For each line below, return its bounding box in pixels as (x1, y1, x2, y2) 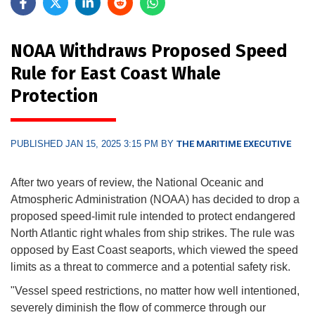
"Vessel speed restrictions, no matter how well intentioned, (11, 284, 300, 297)
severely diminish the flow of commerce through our (11, 301, 266, 314)
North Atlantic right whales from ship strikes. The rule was (11, 226, 295, 239)
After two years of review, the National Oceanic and (11, 176, 264, 188)
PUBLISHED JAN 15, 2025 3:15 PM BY (11, 138, 176, 149)
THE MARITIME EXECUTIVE (176, 138, 291, 149)
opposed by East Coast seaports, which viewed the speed (11, 243, 298, 256)
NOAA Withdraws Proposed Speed (11, 40, 288, 62)
